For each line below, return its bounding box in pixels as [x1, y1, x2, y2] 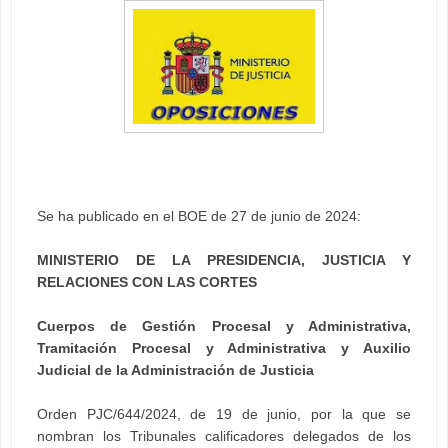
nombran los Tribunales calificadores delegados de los [37, 427, 411, 444]
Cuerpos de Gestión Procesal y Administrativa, [37, 317, 411, 334]
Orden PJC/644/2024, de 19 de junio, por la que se [37, 405, 411, 422]
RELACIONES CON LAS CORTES [37, 273, 257, 290]
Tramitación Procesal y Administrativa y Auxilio [37, 339, 411, 356]
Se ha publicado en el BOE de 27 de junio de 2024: [37, 207, 361, 224]
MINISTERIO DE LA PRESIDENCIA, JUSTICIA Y [37, 251, 411, 268]
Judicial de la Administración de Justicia [37, 361, 314, 378]
